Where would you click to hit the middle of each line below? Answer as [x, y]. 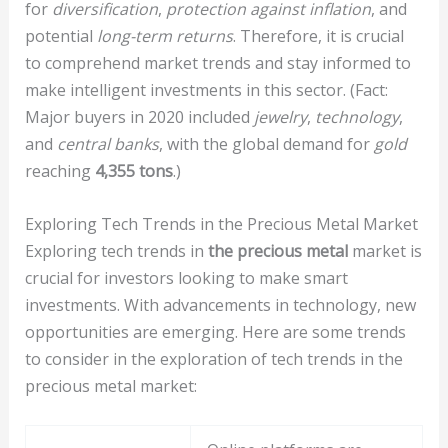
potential [60, 35]
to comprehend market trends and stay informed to [217, 62]
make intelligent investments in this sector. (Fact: [206, 89]
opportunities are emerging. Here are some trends [215, 331]
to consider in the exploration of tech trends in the [213, 358]
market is [384, 250]
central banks [107, 143]
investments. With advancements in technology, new [220, 304]
